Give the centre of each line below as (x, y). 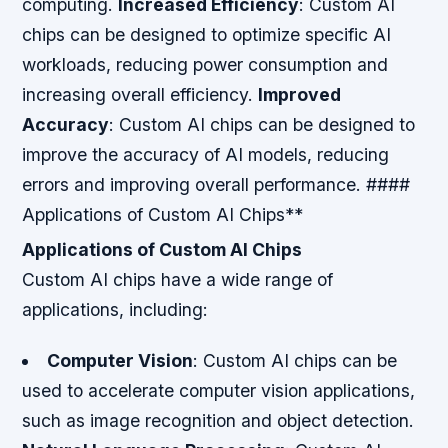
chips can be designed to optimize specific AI (207, 34)
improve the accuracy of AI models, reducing (206, 154)
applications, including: (115, 309)
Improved (300, 94)
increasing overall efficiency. (140, 94)
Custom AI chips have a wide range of (178, 279)
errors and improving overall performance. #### (216, 184)
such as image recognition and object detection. (218, 420)
